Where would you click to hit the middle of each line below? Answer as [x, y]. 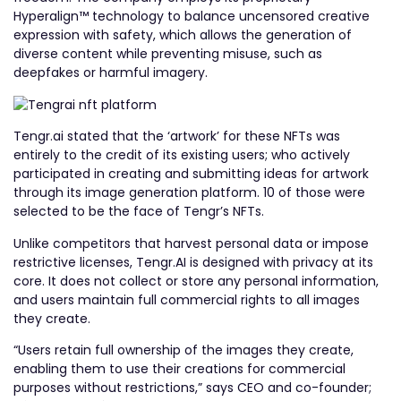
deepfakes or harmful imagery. [111, 73]
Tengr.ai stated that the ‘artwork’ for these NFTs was [177, 137]
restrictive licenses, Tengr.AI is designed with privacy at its [193, 262]
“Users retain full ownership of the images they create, [183, 350]
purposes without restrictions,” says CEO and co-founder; [192, 387]
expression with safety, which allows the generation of [183, 35]
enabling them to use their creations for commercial [179, 368]
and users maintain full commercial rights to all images [187, 299]
